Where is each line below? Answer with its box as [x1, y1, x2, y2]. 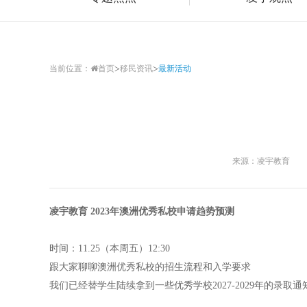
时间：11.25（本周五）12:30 [49, 243, 170, 254]
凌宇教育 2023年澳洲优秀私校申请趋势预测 [49, 206, 234, 217]
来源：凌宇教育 [232, 156, 290, 167]
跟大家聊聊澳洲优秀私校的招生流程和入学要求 [49, 262, 251, 273]
